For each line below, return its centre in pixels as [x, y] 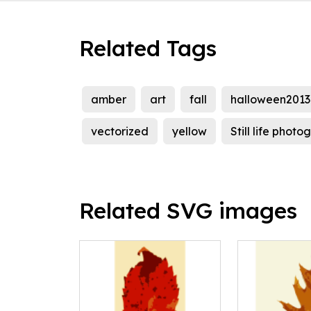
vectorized [120, 132]
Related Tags [148, 48]
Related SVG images [188, 211]
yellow [190, 132]
